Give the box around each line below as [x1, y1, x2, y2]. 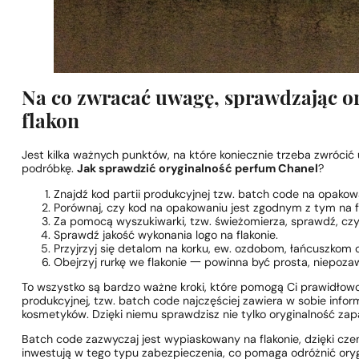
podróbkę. [22, 163, 78, 176]
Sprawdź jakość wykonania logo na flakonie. [54, 229, 279, 242]
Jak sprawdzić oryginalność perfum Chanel [77, 163, 319, 176]
